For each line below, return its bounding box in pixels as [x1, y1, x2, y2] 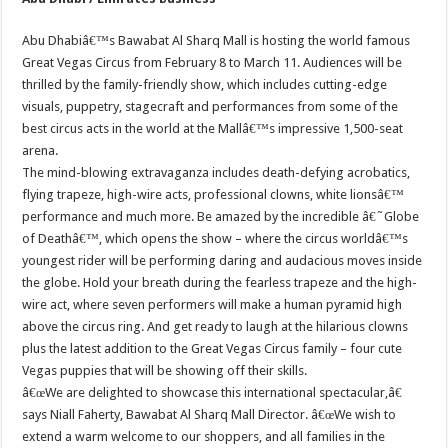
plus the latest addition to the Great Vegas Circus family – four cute [22, 340, 403, 356]
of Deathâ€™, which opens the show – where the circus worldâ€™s [22, 230, 409, 246]
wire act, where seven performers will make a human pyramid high [22, 296, 403, 312]
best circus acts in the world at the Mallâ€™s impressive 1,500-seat [22, 120, 404, 136]
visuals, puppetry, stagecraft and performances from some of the [22, 98, 399, 114]
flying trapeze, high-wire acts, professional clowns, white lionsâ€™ [22, 186, 405, 202]
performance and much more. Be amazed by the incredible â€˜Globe [22, 208, 420, 224]
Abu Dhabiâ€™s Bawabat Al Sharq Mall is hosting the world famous [22, 32, 411, 48]
